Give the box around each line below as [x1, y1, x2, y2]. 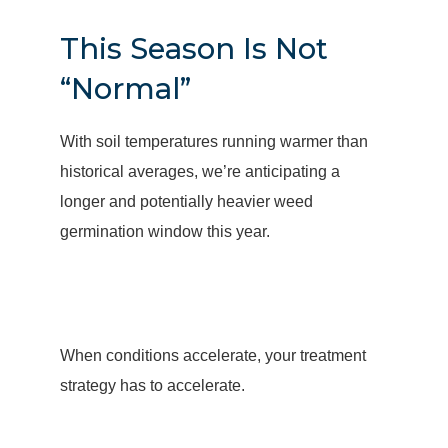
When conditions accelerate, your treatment [59, 347, 366, 364]
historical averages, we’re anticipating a [59, 163, 340, 180]
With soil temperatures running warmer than [59, 133, 368, 150]
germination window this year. [59, 223, 270, 240]
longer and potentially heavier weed [59, 193, 313, 210]
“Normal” [59, 71, 191, 106]
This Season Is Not [59, 31, 328, 66]
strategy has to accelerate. [59, 377, 245, 394]
